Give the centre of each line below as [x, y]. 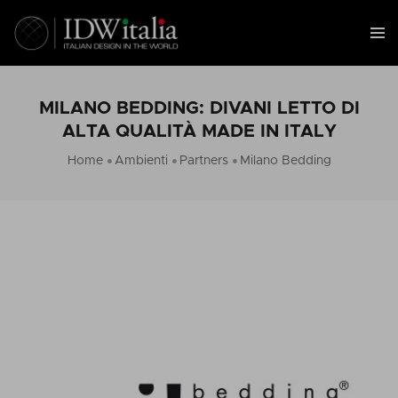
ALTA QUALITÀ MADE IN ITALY [199, 131]
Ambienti [141, 161]
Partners [203, 161]
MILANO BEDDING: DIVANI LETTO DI [199, 108]
